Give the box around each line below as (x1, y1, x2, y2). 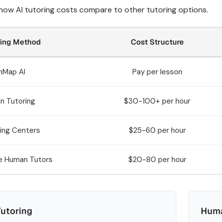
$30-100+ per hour (124, 96, 190, 106)
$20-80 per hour (128, 155, 186, 165)
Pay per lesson (132, 67, 182, 77)
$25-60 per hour (128, 125, 186, 135)
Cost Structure (130, 37, 184, 47)
